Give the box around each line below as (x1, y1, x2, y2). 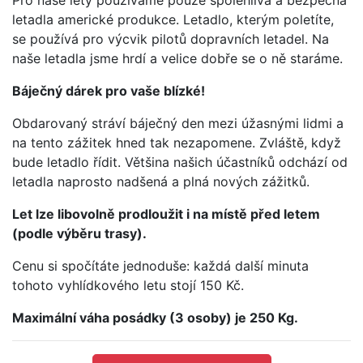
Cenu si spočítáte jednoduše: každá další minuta (12, 257, 309, 274)
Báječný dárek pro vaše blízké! (12, 82, 205, 99)
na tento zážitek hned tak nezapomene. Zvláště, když (12, 134, 341, 151)
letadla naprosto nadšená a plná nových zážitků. (12, 173, 310, 190)
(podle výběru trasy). (12, 224, 147, 241)
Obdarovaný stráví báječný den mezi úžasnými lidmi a (12, 114, 344, 131)
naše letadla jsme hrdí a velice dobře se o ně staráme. (12, 49, 343, 66)
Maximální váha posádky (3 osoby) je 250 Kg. (12, 309, 298, 326)
